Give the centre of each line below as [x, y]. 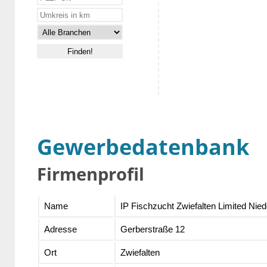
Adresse [60, 229]
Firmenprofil [91, 174]
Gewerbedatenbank [143, 147]
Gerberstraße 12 [152, 229]
